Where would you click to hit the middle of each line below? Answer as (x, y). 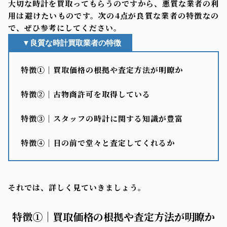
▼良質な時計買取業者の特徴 (71, 43)
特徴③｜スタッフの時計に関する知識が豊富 (102, 118)
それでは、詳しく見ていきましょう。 (77, 187)
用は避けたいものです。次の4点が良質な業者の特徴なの (113, 15)
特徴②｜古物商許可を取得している (85, 94)
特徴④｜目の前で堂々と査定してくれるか (98, 142)
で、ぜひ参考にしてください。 (65, 27)
